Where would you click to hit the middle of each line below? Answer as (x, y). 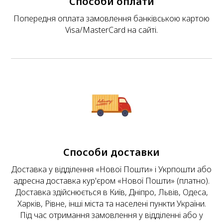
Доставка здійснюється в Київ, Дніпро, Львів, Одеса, (111, 192)
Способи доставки (111, 152)
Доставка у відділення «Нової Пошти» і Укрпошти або (111, 169)
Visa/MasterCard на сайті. (111, 30)
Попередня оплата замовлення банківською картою (111, 19)
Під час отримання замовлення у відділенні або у (111, 215)
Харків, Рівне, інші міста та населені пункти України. (111, 204)
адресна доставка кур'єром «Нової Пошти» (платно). (111, 181)
